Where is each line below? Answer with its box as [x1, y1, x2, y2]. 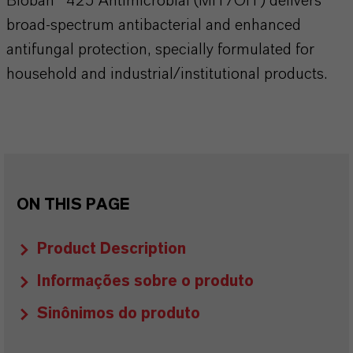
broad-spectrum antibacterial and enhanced [6, 17, 301, 33]
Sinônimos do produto [37, 306, 200, 321]
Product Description [37, 241, 186, 257]
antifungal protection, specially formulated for [6, 42, 314, 58]
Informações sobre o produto [37, 273, 254, 289]
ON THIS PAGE [17, 197, 129, 213]
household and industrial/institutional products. [6, 66, 327, 82]
